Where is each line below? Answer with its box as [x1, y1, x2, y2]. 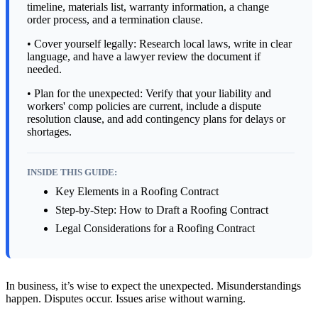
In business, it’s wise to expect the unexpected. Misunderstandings [6, 280, 301, 292]
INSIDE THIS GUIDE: [27, 168, 117, 178]
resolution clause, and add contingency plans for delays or [27, 113, 285, 126]
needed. [27, 63, 62, 76]
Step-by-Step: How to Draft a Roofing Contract [55, 204, 271, 216]
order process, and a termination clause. [27, 13, 203, 26]
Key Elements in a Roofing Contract [55, 185, 221, 198]
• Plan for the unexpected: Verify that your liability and [27, 87, 271, 100]
